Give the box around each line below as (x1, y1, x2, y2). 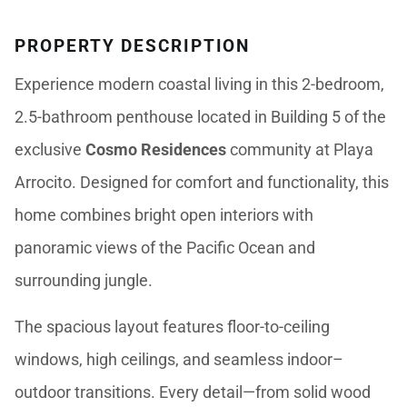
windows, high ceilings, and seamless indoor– (15, 350, 344, 369)
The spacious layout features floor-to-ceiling (15, 317, 331, 336)
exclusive (15, 140, 86, 159)
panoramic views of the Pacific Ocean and (15, 238, 316, 257)
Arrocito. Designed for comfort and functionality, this (15, 173, 390, 192)
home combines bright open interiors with (15, 205, 314, 224)
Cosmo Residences (85, 140, 227, 159)
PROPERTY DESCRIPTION (15, 35, 251, 56)
